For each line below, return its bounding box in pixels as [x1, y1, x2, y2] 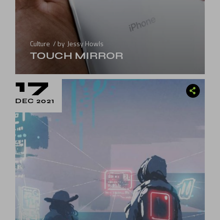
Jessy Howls [67, 38, 104, 49]
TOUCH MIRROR [30, 49, 124, 62]
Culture [30, 38, 51, 49]
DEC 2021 [15, 96, 55, 105]
